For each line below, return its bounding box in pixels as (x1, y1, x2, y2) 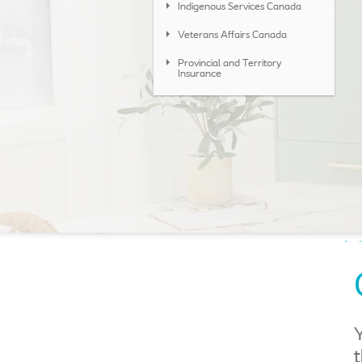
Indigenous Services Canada (178, 2, 301, 12)
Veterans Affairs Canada (178, 30, 287, 40)
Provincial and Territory (178, 58, 281, 69)
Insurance (178, 69, 221, 79)
